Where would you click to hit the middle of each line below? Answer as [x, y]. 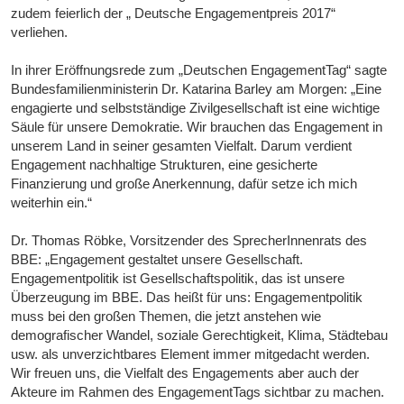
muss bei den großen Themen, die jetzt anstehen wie [166, 317]
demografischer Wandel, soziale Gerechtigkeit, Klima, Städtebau [200, 335]
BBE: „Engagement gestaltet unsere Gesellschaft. [157, 260]
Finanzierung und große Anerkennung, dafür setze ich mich [184, 184]
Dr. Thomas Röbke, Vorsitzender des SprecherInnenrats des [189, 241]
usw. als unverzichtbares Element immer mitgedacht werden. [191, 354]
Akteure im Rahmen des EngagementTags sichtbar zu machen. [198, 392]
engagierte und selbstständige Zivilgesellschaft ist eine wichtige [196, 108]
